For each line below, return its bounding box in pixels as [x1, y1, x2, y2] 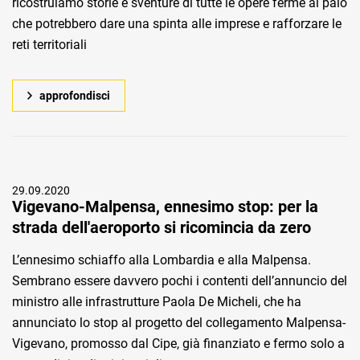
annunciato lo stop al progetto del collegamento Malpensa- [12, 315, 346, 330]
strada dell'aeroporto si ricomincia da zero [12, 218, 311, 237]
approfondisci [39, 89, 110, 102]
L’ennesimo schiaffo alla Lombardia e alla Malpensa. [12, 252, 311, 268]
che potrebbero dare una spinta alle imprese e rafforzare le [12, 16, 342, 31]
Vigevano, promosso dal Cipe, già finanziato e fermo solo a [12, 336, 345, 351]
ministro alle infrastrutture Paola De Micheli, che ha [12, 294, 301, 309]
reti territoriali [12, 37, 87, 52]
